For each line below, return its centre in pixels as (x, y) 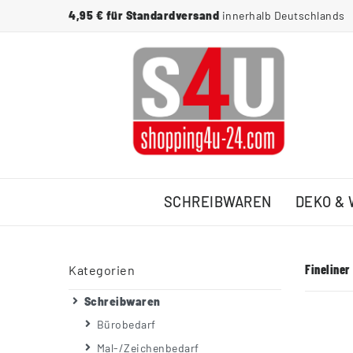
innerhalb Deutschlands (283, 15)
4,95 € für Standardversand (145, 15)
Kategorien (102, 269)
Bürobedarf (126, 325)
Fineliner (327, 269)
